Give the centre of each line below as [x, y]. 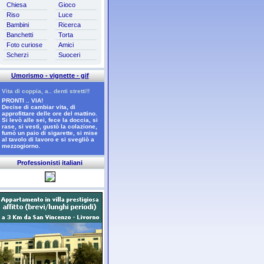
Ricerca [69, 25]
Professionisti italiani [50, 163]
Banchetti [19, 35]
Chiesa [16, 5]
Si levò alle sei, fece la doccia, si [49, 120]
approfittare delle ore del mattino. [49, 113]
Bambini [17, 25]
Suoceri [69, 55]
